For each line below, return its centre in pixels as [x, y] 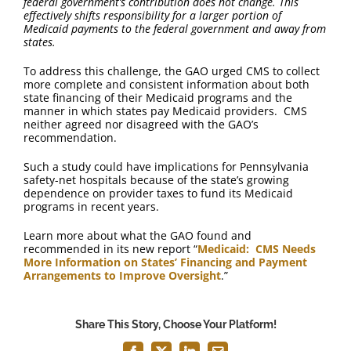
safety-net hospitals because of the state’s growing [156, 180]
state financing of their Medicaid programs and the [158, 98]
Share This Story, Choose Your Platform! [175, 324]
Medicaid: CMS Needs [257, 249]
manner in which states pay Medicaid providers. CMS [165, 111]
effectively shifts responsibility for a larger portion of [152, 15]
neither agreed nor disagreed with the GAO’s [141, 124]
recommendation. [70, 138]
